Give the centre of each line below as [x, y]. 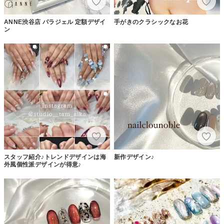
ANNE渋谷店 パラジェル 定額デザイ [55, 22]
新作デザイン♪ [134, 157]
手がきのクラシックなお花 [151, 22]
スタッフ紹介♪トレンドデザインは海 [55, 157]
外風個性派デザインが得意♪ [43, 164]
